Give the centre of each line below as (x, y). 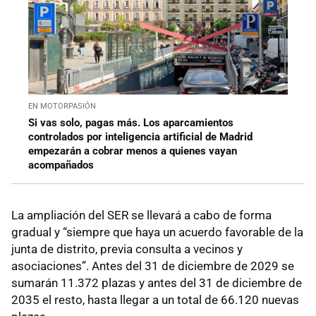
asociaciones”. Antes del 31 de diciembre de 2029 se (153, 266)
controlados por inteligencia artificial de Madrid (140, 137)
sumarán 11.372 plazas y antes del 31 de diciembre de (157, 283)
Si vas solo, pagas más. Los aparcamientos (131, 123)
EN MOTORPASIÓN (62, 107)
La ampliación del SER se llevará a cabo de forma (141, 215)
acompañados (61, 165)
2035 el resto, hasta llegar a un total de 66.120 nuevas (155, 300)
